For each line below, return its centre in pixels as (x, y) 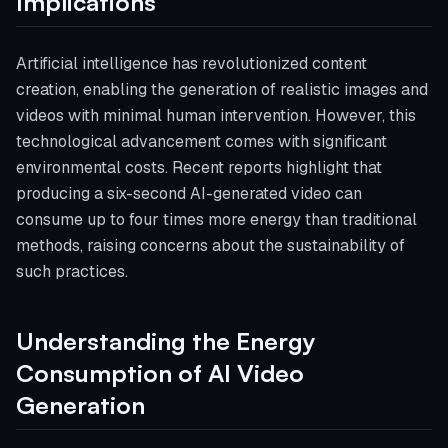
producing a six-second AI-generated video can (189, 193)
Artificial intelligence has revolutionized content (191, 63)
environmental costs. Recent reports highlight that (199, 167)
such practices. (72, 271)
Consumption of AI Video (160, 373)
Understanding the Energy (166, 341)
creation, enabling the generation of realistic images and (222, 89)
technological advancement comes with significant (201, 141)
